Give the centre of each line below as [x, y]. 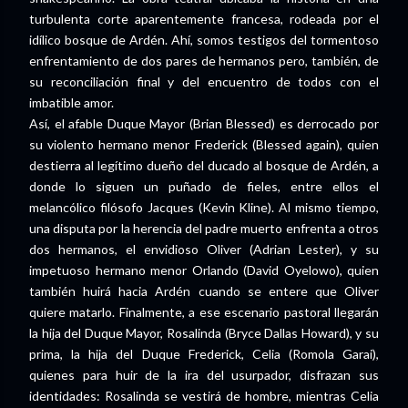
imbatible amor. [71, 102]
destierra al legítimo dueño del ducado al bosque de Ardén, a [204, 165]
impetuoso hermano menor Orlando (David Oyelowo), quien [204, 270]
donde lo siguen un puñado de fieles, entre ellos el [204, 186]
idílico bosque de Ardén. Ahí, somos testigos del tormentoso [204, 40]
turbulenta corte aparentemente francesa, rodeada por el [204, 19]
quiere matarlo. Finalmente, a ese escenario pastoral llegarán [204, 312]
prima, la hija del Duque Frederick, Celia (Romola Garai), [204, 354]
